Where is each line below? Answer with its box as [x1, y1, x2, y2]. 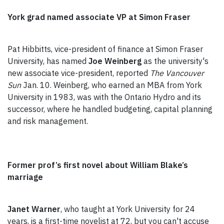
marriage [7, 172, 43, 182]
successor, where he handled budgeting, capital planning [7, 104, 212, 114]
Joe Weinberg [88, 56, 141, 66]
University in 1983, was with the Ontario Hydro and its [7, 92, 201, 102]
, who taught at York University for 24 [60, 204, 195, 214]
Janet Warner [7, 204, 60, 214]
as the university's [141, 56, 208, 66]
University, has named [7, 56, 88, 66]
